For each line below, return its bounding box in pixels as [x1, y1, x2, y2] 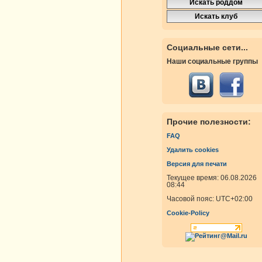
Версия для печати [167, 160, 227, 168]
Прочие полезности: [167, 117, 251, 127]
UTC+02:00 [216, 195, 253, 204]
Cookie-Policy [167, 209, 209, 217]
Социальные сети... [167, 43, 248, 53]
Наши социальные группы [167, 57, 258, 66]
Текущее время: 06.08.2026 [167, 174, 257, 182]
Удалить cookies [167, 146, 219, 154]
